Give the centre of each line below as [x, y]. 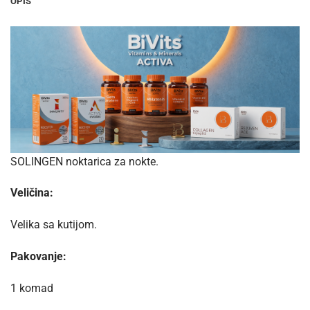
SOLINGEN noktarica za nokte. [84, 161]
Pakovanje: [38, 256]
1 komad [32, 288]
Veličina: [32, 193]
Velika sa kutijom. [54, 225]
